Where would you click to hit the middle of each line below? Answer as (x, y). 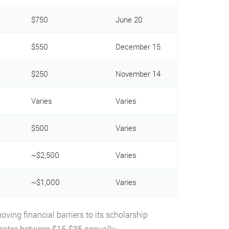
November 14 (138, 73)
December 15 (138, 46)
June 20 (129, 19)
